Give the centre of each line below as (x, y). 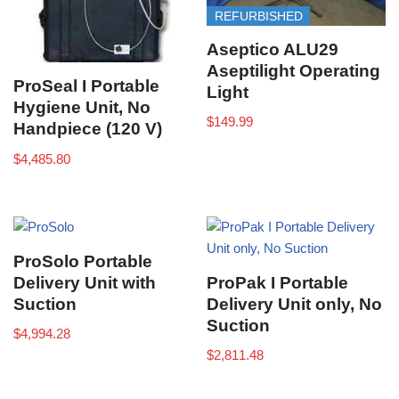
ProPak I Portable (278, 282)
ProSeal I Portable (86, 86)
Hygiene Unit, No (82, 108)
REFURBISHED (258, 16)
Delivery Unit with (85, 282)
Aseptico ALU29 (273, 49)
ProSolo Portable (83, 261)
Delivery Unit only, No (295, 304)
